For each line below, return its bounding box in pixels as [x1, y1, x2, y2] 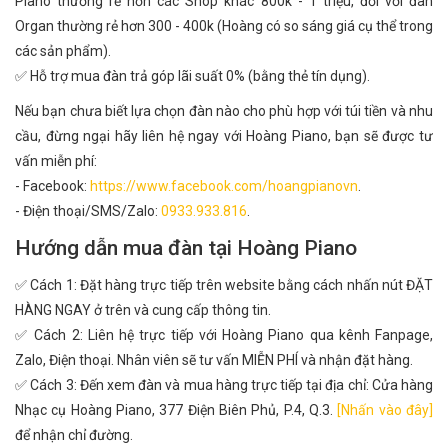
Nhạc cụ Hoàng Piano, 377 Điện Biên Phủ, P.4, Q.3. [15, 402, 338, 418]
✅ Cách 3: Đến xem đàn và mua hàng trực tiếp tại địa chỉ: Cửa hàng [15, 377, 433, 393]
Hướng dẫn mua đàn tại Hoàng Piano [15, 236, 357, 260]
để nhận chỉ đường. [15, 427, 133, 443]
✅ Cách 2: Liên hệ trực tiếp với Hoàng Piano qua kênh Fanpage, [15, 327, 433, 343]
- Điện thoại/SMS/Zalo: [15, 203, 161, 219]
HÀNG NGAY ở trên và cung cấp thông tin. [15, 302, 271, 318]
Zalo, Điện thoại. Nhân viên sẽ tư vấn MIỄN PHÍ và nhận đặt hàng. [15, 352, 413, 368]
